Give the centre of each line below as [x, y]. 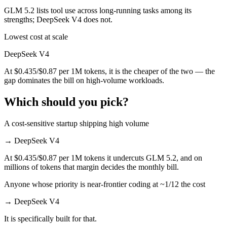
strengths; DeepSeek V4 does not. [58, 20]
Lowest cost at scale [36, 37]
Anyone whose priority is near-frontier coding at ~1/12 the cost [105, 184]
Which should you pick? [66, 102]
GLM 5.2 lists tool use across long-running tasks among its [98, 11]
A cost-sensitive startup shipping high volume [77, 123]
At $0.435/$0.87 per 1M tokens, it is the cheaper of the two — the [109, 71]
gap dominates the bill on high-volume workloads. [84, 81]
